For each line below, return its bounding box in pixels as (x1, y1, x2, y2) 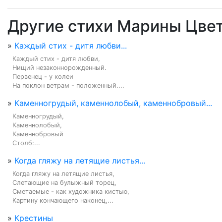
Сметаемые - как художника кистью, (12, 188, 129, 195)
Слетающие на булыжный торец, (12, 179, 116, 186)
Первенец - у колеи (12, 73, 73, 80)
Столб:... (12, 139, 40, 147)
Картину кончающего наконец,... (12, 197, 113, 204)
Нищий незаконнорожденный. (12, 64, 107, 71)
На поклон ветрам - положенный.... (12, 82, 124, 89)
